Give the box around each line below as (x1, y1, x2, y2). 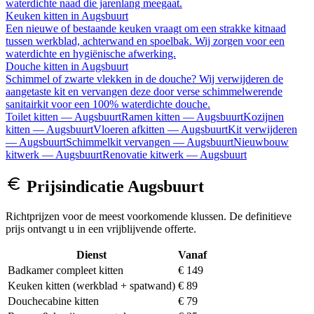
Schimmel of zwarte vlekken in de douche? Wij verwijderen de (6, 72, 283, 85)
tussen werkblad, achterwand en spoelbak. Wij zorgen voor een (6, 34, 285, 47)
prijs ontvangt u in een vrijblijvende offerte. (6, 222, 196, 235)
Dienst (76, 248, 107, 261)
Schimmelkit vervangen (66, 135, 170, 148)
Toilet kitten (6, 110, 58, 123)
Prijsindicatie (22, 177, 128, 196)
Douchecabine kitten (8, 294, 99, 307)
